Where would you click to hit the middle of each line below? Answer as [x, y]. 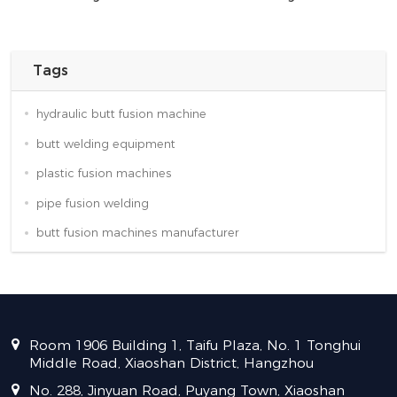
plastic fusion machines [104, 174]
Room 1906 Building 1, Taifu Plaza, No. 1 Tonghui [195, 346]
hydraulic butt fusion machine [121, 113]
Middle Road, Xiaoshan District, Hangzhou [172, 363]
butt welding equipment [105, 144]
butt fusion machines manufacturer [137, 233]
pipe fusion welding [92, 203]
